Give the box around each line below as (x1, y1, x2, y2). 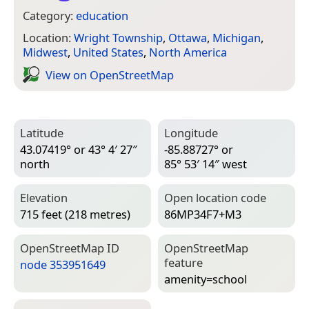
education (76, 7, 128, 23)
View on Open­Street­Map (46, 66, 174, 83)
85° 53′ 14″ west (164, 156, 247, 172)
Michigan (212, 30, 261, 46)
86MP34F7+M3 (164, 206, 241, 223)
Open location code (164, 190, 266, 206)
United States (73, 44, 143, 61)
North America (149, 44, 227, 61)
